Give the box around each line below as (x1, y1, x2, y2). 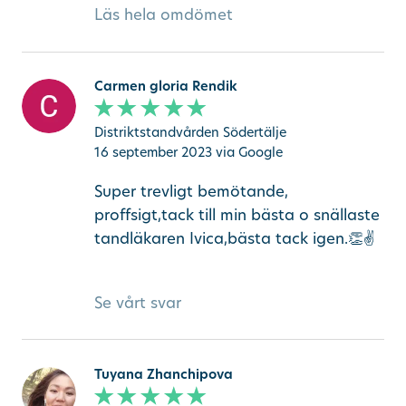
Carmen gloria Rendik (93, 76, 237, 94)
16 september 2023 (93, 143, 212, 160)
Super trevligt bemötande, (93, 179, 288, 201)
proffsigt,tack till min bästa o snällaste (93, 203, 380, 225)
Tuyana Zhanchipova (93, 364, 233, 382)
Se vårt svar (93, 292, 181, 313)
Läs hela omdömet (93, 4, 233, 25)
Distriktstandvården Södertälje (93, 123, 286, 141)
